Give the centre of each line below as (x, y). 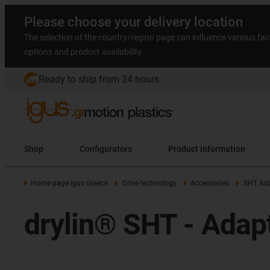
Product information (223, 149)
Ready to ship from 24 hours (99, 79)
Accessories (210, 183)
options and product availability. (84, 52)
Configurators (106, 149)
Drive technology (149, 183)
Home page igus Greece (70, 183)
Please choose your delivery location (133, 22)
